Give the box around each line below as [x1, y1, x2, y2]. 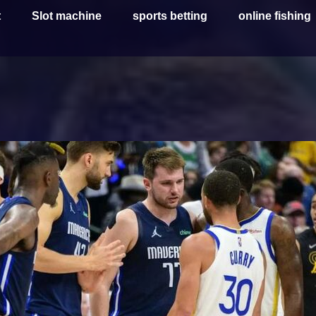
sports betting [133, 10, 208, 22]
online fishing [238, 10, 312, 22]
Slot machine [32, 10, 102, 22]
